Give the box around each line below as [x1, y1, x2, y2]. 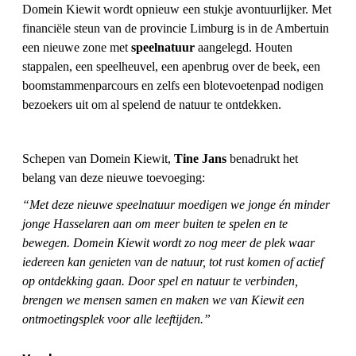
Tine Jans [174, 152, 226, 166]
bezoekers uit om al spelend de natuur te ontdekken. [22, 98, 281, 112]
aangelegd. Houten [195, 41, 292, 55]
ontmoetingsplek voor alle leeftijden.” [22, 312, 211, 327]
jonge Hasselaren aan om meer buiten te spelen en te [22, 217, 288, 231]
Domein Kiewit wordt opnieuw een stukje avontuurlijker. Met [22, 2, 331, 17]
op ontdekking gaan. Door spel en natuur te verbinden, [22, 274, 298, 288]
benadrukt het [226, 152, 298, 166]
